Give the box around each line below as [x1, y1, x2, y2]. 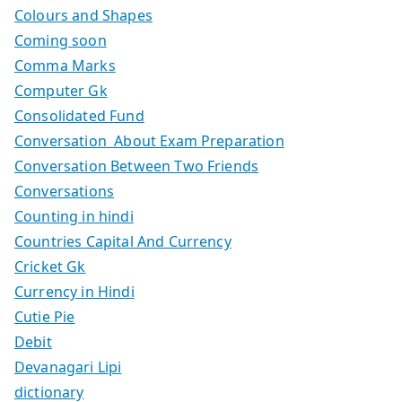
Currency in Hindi [14, 281, 135, 301]
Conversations [14, 180, 115, 201]
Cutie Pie [14, 306, 75, 327]
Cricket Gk [14, 256, 86, 276]
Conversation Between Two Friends [14, 155, 259, 176]
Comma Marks [14, 55, 116, 75]
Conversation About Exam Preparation [14, 130, 284, 151]
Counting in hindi [14, 205, 134, 226]
